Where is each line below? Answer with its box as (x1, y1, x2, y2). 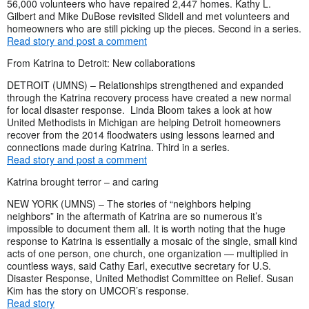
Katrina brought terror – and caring (7, 174, 159, 188)
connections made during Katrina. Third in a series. (7, 139, 230, 154)
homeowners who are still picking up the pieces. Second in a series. (7, 21, 301, 35)
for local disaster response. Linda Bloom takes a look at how (7, 102, 272, 117)
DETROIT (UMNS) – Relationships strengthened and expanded (7, 77, 283, 92)
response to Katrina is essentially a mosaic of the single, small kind (7, 233, 297, 248)
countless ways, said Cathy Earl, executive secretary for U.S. (7, 258, 271, 272)
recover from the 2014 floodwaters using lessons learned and (7, 127, 275, 141)
